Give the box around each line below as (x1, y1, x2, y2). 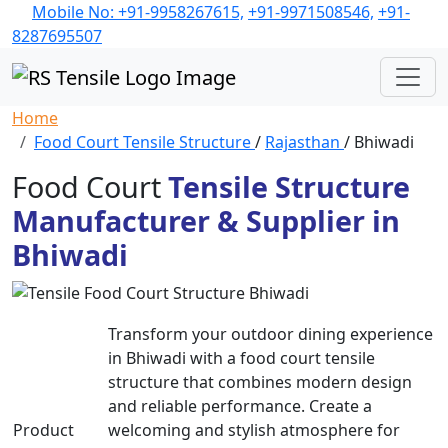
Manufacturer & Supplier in (12, 200, 400, 240)
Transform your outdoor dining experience (108, 323, 433, 346)
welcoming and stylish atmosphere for (108, 419, 400, 442)
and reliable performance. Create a (108, 395, 372, 418)
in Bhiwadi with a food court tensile (108, 347, 375, 370)
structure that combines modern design (108, 371, 412, 394)
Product (13, 419, 74, 442)
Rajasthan (265, 130, 344, 153)
